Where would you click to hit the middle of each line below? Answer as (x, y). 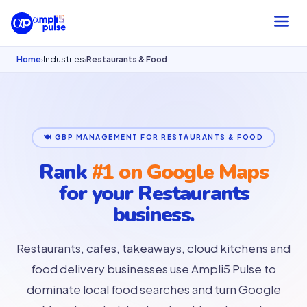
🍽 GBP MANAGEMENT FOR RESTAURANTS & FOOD (153, 137)
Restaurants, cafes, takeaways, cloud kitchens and (153, 248)
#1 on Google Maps (180, 172)
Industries (64, 59)
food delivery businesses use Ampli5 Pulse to (153, 269)
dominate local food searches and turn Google (153, 289)
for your (98, 194)
